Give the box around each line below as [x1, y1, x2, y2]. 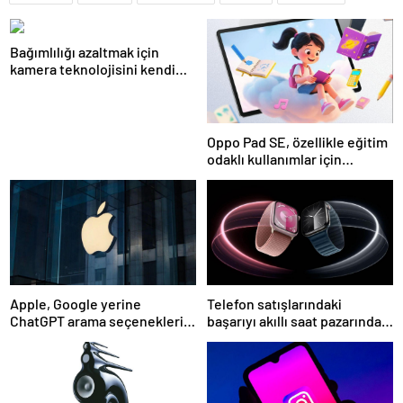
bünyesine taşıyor [10, 76, 123, 94]
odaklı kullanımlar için [207, 150, 342, 168]
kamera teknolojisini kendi [10, 59, 175, 77]
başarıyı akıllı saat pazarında [207, 311, 381, 329]
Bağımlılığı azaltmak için [10, 42, 159, 60]
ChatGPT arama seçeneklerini [10, 311, 195, 329]
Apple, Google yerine [10, 294, 141, 312]
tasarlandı [207, 167, 270, 185]
